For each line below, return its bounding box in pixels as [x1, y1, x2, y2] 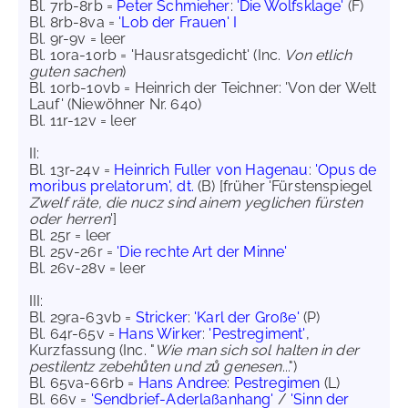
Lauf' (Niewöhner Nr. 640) [29, 96, 202, 113]
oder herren [29, 210, 110, 228]
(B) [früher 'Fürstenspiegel [193, 178, 372, 195]
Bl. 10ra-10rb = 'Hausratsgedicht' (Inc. [29, 46, 285, 64]
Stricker [135, 309, 188, 326]
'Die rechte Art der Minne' [117, 243, 288, 260]
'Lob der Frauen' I [118, 14, 238, 31]
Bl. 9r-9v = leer [29, 30, 127, 47]
